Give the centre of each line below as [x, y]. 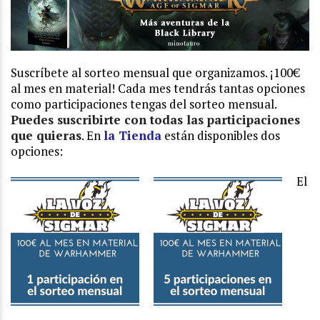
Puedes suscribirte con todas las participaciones [155, 120]
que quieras [46, 136]
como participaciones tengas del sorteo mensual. [144, 104]
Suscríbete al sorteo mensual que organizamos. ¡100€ [155, 73]
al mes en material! [64, 89]
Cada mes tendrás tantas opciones [211, 89]
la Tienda [132, 136]
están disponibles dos [221, 136]
